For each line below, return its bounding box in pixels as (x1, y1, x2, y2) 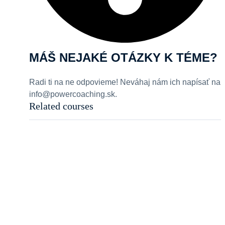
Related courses (29, 100, 93, 112)
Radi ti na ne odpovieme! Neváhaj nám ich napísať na (29, 78, 220, 87)
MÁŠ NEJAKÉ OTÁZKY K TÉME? (29, 51, 217, 65)
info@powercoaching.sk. (29, 90, 117, 99)
